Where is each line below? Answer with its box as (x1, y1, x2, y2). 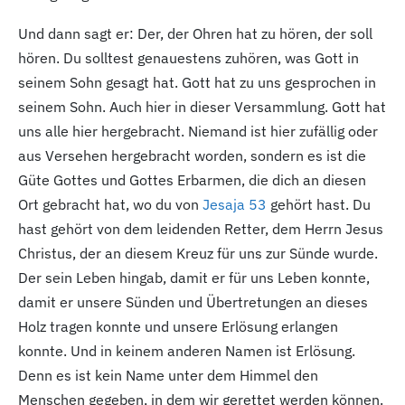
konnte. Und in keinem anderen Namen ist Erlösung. (18, 341, 355, 360)
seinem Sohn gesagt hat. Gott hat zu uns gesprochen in (18, 72, 376, 91)
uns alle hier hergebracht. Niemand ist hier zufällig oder (18, 121, 378, 140)
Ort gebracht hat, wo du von (18, 194, 202, 213)
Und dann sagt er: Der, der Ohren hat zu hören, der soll (18, 24, 372, 42)
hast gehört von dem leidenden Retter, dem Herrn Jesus (18, 219, 383, 238)
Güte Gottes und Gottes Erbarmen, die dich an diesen (18, 170, 366, 189)
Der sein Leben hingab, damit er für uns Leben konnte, (18, 268, 370, 287)
